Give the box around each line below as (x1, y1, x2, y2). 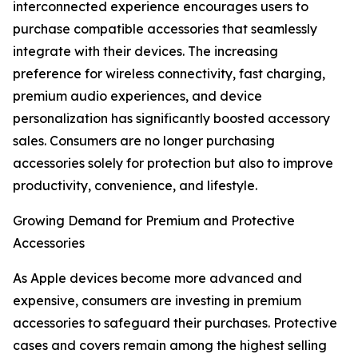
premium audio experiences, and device (13, 88, 262, 105)
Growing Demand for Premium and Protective (13, 213, 295, 229)
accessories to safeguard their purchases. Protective (13, 315, 337, 332)
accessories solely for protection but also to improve (13, 155, 333, 172)
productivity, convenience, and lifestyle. (13, 177, 257, 194)
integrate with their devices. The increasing (13, 43, 278, 60)
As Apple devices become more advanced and (13, 270, 302, 287)
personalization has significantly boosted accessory (13, 110, 330, 127)
